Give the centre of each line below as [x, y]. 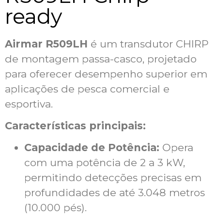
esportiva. [29, 104]
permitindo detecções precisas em [113, 178]
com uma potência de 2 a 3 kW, [105, 163]
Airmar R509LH [46, 44]
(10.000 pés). [55, 208]
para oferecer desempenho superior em [106, 74]
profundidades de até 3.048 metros [115, 193]
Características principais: [75, 126]
